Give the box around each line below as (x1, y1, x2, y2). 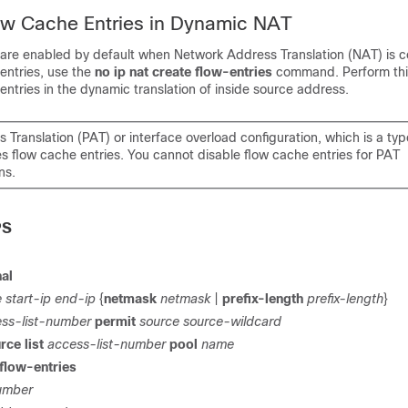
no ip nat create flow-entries (95, 65, 276, 79)
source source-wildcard (139, 314, 281, 329)
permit (95, 314, 139, 329)
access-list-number (47, 337, 169, 352)
